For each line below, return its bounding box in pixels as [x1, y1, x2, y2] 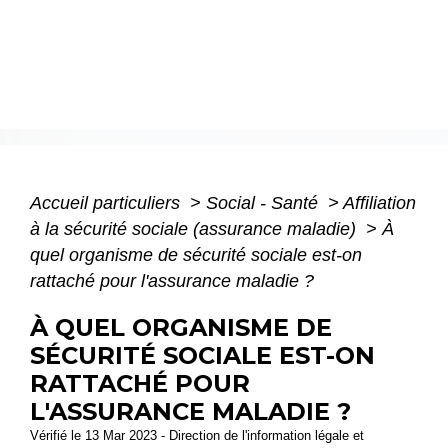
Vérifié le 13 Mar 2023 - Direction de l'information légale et [30, 427, 364, 443]
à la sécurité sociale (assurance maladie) [30, 218, 361, 239]
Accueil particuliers [30, 192, 185, 213]
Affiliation [343, 192, 416, 213]
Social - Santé [206, 192, 323, 213]
